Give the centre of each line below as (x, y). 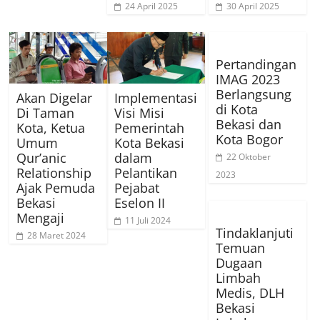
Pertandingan (256, 64)
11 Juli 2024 (148, 220)
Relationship (54, 172)
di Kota (237, 109)
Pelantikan (146, 172)
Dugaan (239, 262)
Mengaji (41, 217)
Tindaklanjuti (255, 232)
